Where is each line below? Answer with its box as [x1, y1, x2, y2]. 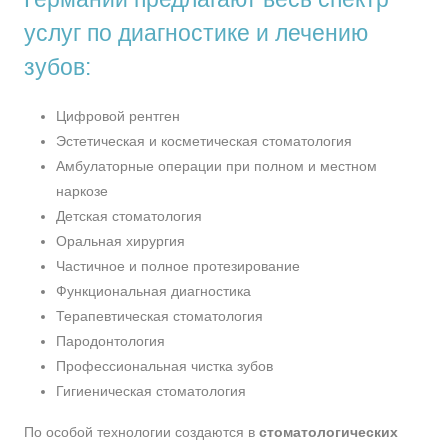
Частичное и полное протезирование [56, 258, 300, 274]
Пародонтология [56, 333, 165, 349]
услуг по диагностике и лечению [24, 20, 368, 46]
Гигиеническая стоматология [56, 383, 246, 399]
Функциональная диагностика [56, 283, 251, 299]
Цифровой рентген [56, 108, 180, 124]
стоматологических [259, 424, 398, 440]
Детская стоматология [56, 208, 202, 224]
